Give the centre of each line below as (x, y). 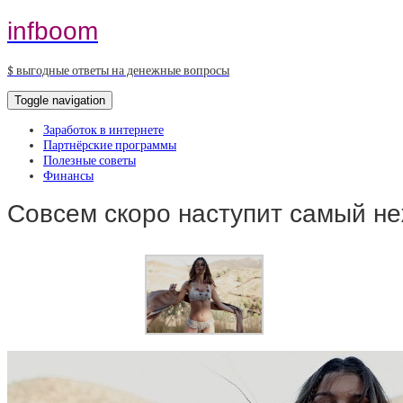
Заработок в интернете (103, 130)
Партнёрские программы (110, 145)
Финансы (68, 175)
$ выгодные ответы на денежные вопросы (118, 70)
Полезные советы (90, 160)
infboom (53, 31)
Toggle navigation (60, 100)
